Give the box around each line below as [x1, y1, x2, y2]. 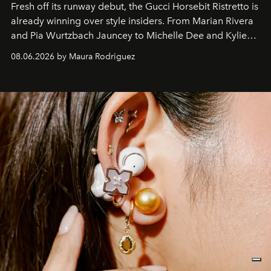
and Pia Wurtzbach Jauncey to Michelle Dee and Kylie [11, 30, 247, 42]
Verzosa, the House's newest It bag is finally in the [11, 44, 226, 56]
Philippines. [11, 59, 61, 71]
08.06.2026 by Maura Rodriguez [11, 51, 135, 62]
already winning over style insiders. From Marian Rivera [11, 15, 253, 27]
